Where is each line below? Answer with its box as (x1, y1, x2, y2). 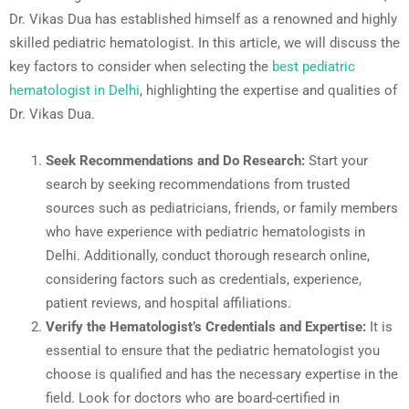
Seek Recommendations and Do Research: (46, 152, 305, 169)
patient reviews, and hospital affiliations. (46, 294, 291, 311)
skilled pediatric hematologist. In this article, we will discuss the (9, 34, 400, 51)
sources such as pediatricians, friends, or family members (46, 199, 398, 216)
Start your (305, 152, 368, 169)
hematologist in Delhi (9, 81, 140, 99)
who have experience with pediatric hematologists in (46, 223, 365, 240)
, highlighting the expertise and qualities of (140, 81, 397, 99)
